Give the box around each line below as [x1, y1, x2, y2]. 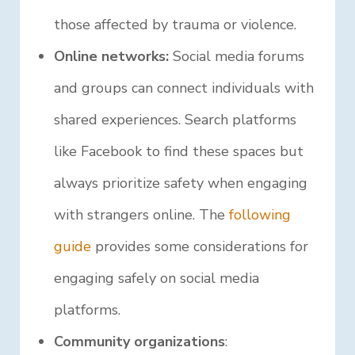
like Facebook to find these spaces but [54, 142, 304, 162]
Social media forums [169, 47, 305, 67]
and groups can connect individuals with [54, 78, 315, 98]
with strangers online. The [54, 205, 230, 225]
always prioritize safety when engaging [54, 174, 308, 193]
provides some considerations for [91, 237, 309, 257]
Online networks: [54, 47, 170, 67]
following [229, 205, 292, 225]
